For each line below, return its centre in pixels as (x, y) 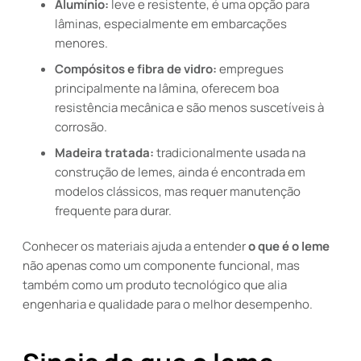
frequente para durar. (113, 211)
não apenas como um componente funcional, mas (161, 266)
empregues (250, 69)
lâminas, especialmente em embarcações (171, 24)
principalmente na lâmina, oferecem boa (167, 88)
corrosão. (81, 127)
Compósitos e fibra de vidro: (136, 69)
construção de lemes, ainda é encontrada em (180, 172)
